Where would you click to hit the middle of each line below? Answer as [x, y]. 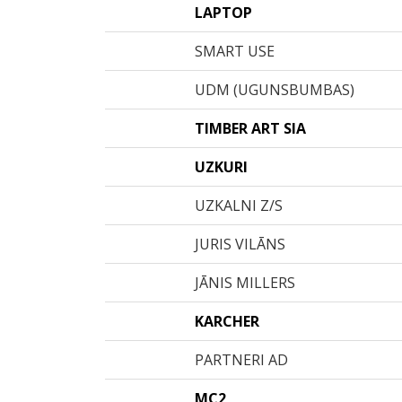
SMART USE [235, 51]
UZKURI [221, 167]
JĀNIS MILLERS [245, 283]
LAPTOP [223, 13]
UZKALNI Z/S [239, 205]
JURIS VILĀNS [240, 244]
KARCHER [227, 321]
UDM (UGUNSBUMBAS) [275, 90]
